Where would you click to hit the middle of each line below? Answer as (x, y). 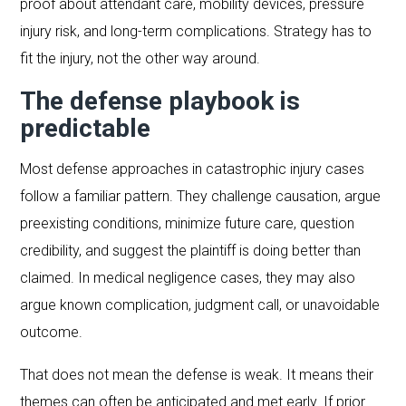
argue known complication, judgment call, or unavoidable (200, 304)
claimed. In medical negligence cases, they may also (188, 277)
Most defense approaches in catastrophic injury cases (193, 169)
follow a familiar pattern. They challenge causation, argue (201, 196)
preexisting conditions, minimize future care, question (188, 223)
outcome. (52, 332)
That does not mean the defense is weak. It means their (197, 374)
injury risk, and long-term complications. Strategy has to (196, 31)
